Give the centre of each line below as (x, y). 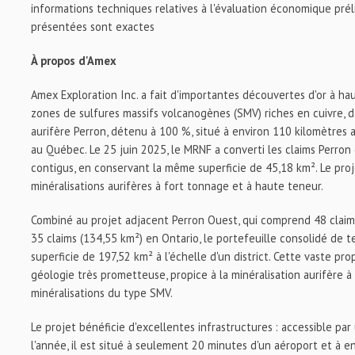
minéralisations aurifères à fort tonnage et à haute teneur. (177, 186)
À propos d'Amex (74, 61)
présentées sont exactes (93, 27)
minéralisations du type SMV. (102, 293)
